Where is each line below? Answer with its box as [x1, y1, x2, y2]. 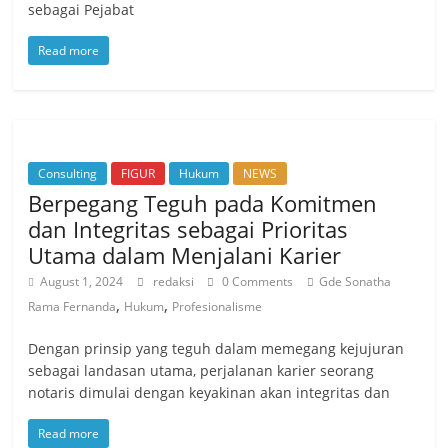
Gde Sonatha [319, 272, 392, 290]
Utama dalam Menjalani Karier [28, 239, 342, 270]
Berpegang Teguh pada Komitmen [28, 187, 378, 218]
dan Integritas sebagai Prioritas [28, 213, 349, 244]
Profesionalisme [172, 297, 263, 315]
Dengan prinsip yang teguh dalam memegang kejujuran [28, 338, 405, 358]
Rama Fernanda [28, 297, 117, 315]
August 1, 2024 [40, 272, 124, 290]
